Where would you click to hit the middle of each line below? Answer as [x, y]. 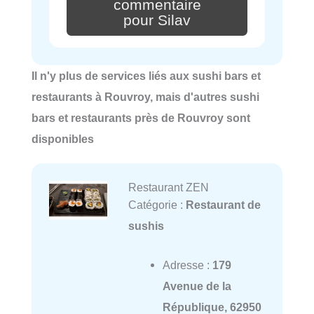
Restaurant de [223, 204]
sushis [146, 225]
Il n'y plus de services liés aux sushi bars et [146, 75]
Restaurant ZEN [168, 187]
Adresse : [187, 265]
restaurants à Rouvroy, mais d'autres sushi [145, 96]
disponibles [63, 138]
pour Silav [157, 20]
